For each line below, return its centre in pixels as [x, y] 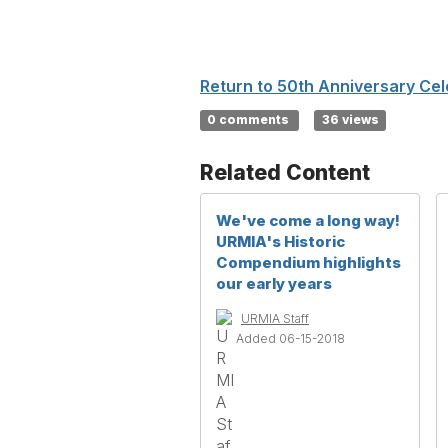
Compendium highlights [308, 262]
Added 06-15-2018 [290, 338]
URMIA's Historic [280, 241]
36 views [350, 119]
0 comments [250, 119]
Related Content [285, 172]
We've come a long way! [308, 220]
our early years [274, 283]
